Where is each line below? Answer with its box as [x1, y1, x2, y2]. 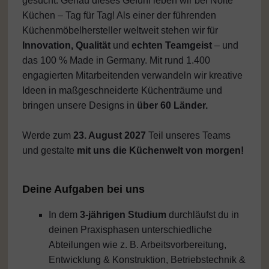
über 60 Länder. [137, 100, 208, 111]
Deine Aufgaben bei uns [22, 183, 145, 196]
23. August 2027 [73, 130, 146, 141]
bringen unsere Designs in [22, 100, 137, 111]
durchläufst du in [166, 210, 239, 220]
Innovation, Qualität [22, 40, 110, 51]
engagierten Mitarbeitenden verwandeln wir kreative [22, 70, 243, 81]
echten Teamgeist [131, 40, 212, 51]
